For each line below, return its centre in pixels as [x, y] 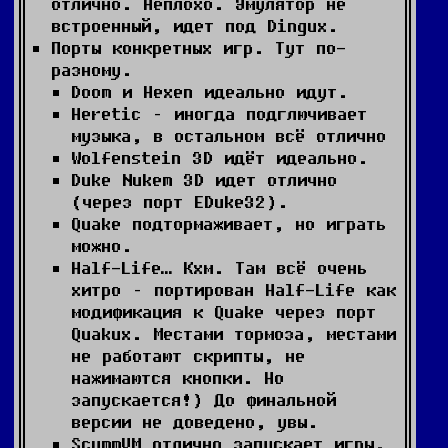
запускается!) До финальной [203, 399]
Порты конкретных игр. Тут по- [198, 47]
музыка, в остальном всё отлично [228, 135]
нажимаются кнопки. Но [177, 377]
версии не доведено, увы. [194, 421]
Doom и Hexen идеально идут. [209, 91]
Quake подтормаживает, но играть [228, 223]
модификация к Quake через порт [223, 311]
